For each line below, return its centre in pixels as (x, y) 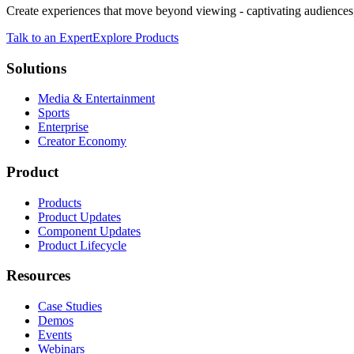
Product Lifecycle (82, 245)
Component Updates (89, 231)
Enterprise (63, 127)
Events (55, 335)
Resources (38, 276)
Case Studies (70, 307)
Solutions (36, 68)
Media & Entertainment (96, 99)
